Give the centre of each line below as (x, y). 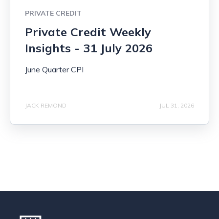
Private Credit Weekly (88, 32)
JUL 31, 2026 (177, 105)
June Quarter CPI (54, 70)
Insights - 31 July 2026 (89, 48)
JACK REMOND (46, 105)
